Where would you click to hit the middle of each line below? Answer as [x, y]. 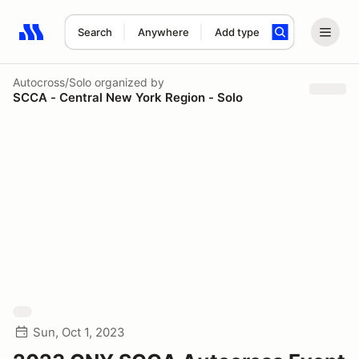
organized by [128, 82]
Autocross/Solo [52, 82]
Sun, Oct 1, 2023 [79, 332]
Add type [237, 32]
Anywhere [163, 32]
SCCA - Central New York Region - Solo [128, 97]
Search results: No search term [112, 41]
